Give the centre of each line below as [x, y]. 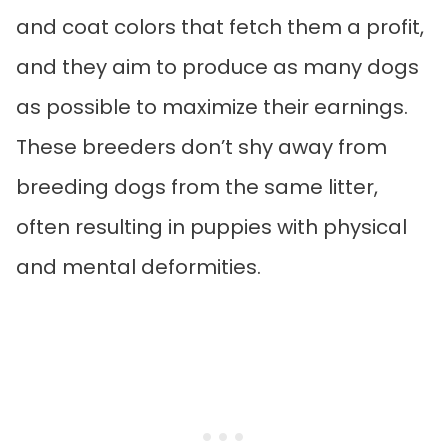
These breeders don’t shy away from [201, 146]
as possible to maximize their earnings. [212, 106]
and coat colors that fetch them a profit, [220, 26]
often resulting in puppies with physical [211, 226]
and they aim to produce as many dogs [217, 66]
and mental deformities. [138, 266]
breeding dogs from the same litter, [197, 186]
